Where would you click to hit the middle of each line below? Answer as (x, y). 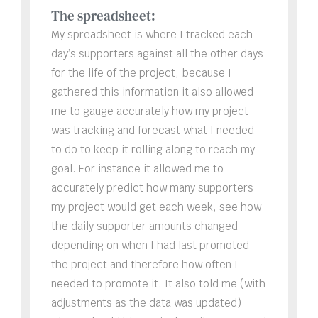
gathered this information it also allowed (152, 92)
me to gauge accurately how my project (150, 111)
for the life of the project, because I (141, 72)
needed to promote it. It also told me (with (158, 283)
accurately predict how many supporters (152, 187)
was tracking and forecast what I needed (153, 130)
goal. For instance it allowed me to (137, 168)
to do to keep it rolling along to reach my (153, 149)
